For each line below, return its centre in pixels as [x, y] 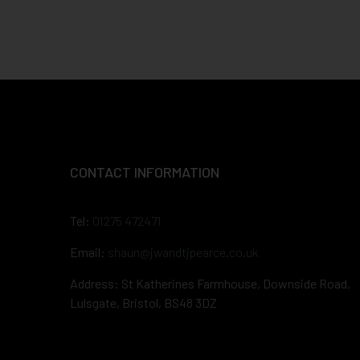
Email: [89, 252]
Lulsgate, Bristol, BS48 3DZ [143, 303]
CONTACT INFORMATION [145, 172]
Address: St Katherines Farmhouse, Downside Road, [210, 283]
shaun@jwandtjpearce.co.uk [183, 252]
